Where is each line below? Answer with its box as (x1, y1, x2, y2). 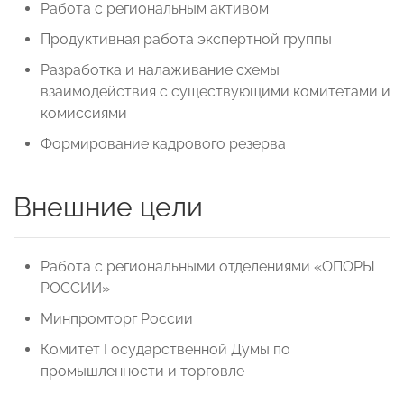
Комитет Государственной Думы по (41, 341, 290, 359)
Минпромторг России (41, 310, 193, 328)
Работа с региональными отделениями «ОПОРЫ (41, 258, 375, 276)
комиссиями (41, 105, 127, 123)
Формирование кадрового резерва (41, 135, 286, 153)
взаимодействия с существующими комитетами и (41, 83, 390, 101)
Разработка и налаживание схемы (41, 61, 280, 79)
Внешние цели (14, 191, 203, 224)
